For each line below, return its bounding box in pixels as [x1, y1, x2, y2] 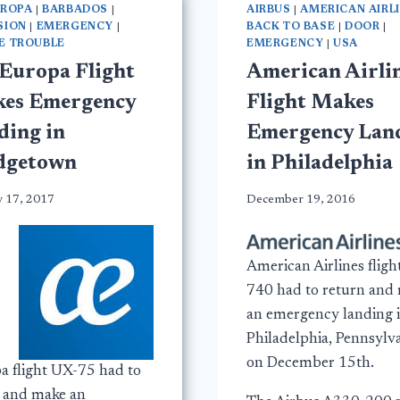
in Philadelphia [246, 153, 393, 174]
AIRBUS [246, 4, 291, 15]
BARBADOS [42, 4, 109, 15]
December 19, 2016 [246, 194, 355, 207]
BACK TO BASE [246, 21, 336, 32]
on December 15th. [246, 355, 374, 371]
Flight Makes [246, 92, 374, 113]
